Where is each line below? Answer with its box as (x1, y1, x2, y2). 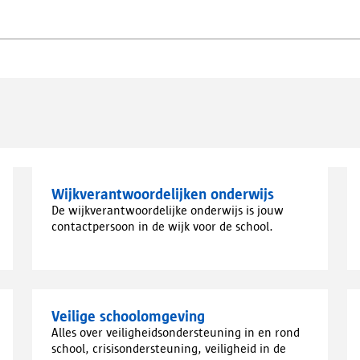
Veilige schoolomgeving (51, 308, 205, 325)
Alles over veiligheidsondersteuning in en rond (51, 325, 300, 339)
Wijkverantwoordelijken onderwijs (51, 186, 274, 202)
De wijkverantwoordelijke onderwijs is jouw (51, 203, 284, 217)
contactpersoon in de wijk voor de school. (51, 219, 273, 233)
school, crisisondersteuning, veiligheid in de (51, 342, 286, 355)
